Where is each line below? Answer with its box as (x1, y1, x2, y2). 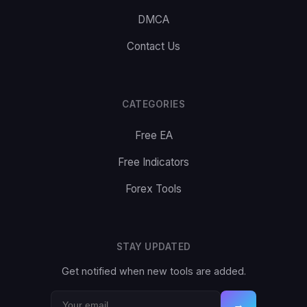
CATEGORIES (122, 99, 185, 110)
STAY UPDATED (116, 241, 191, 252)
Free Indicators (118, 156, 189, 169)
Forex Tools (125, 182, 182, 195)
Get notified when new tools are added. (61, 265, 246, 277)
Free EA (134, 129, 173, 142)
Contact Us (127, 40, 180, 53)
